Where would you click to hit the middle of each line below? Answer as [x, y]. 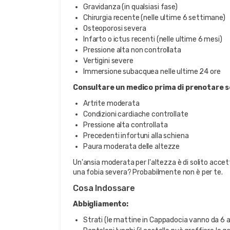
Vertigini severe [108, 61]
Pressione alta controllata [126, 125]
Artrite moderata [111, 103]
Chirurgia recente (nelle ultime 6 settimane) [154, 18]
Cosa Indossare [104, 188]
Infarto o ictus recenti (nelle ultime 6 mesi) [153, 39]
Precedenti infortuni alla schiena [136, 136]
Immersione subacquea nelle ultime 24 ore [152, 72]
